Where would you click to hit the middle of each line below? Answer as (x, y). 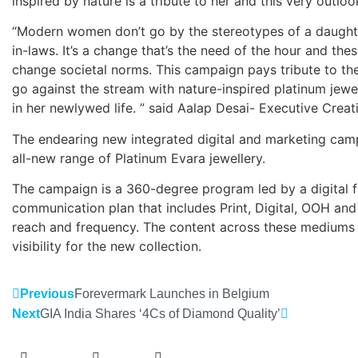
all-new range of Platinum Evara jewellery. (139, 158)
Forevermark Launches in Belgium (172, 294)
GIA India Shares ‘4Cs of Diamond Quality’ (160, 314)
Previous (47, 294)
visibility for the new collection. (107, 247)
